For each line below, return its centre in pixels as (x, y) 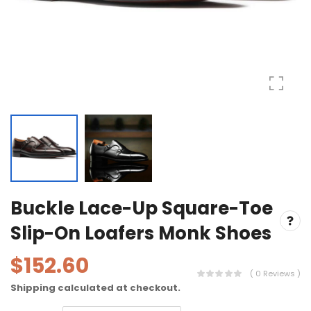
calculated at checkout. (118, 287)
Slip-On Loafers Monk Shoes (141, 233)
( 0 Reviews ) (275, 274)
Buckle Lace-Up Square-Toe (142, 208)
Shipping (33, 287)
